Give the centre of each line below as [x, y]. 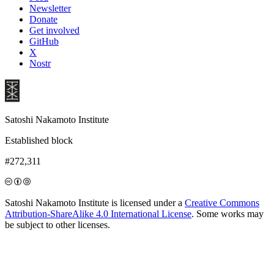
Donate [43, 19]
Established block [39, 140]
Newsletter [50, 8]
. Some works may [228, 213]
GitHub [44, 41]
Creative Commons [222, 202]
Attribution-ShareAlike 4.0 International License [98, 213]
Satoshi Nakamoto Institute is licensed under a [95, 202]
